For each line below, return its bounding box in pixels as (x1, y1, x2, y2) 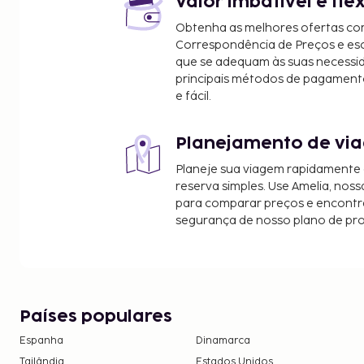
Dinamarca (196, 334, 251, 347)
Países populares (19, 308, 172, 325)
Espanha (19, 334, 63, 347)
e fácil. (175, 89, 211, 103)
